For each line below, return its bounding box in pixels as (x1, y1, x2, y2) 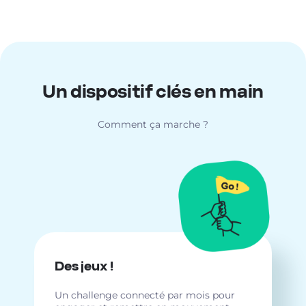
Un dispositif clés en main (42, 83, 264, 101)
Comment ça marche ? (98, 117, 208, 130)
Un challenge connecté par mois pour (55, 289, 235, 302)
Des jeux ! (55, 261, 113, 274)
